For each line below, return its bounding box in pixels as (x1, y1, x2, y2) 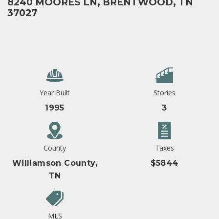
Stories (153, 88, 175, 98)
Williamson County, (12, 158, 98, 168)
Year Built (40, 88, 70, 98)
